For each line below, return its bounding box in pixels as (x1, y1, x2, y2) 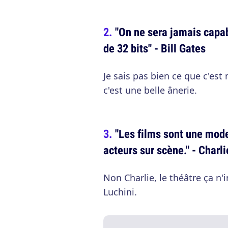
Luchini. (103, 186, 137, 198)
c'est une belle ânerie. (103, 84, 197, 96)
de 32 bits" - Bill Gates (103, 40, 206, 56)
